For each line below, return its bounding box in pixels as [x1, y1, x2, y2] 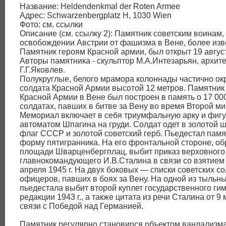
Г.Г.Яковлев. [20, 66, 65, 75]
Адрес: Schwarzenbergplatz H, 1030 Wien [20, 11, 172, 20]
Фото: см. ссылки [20, 20, 83, 29]
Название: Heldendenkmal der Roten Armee [20, 2, 180, 11]
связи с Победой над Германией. [20, 202, 143, 211]
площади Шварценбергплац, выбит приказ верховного [20, 147, 225, 156]
